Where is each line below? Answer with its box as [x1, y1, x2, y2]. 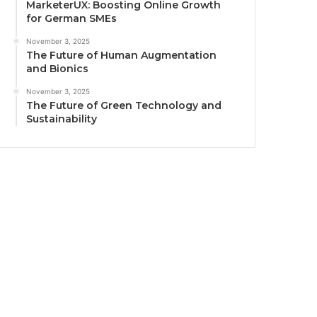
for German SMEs [26, 11, 117, 25]
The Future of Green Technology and [26, 98, 222, 112]
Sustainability [26, 112, 98, 125]
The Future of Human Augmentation [26, 48, 217, 62]
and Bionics [26, 62, 89, 75]
